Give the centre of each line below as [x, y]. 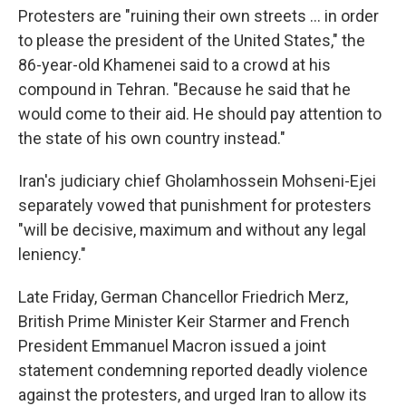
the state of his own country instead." [152, 138]
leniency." [52, 254]
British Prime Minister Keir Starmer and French [184, 321]
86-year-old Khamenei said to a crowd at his [174, 65]
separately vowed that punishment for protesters [195, 205]
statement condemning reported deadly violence [193, 370]
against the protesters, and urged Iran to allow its [193, 395]
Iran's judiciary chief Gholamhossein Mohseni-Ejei [197, 181]
